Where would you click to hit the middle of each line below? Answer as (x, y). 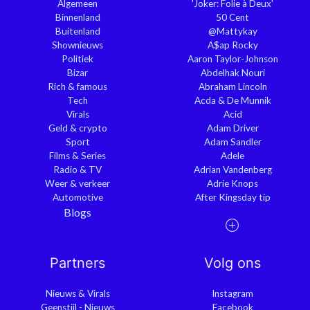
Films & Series (77, 155)
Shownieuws (77, 45)
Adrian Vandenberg (232, 169)
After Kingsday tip (232, 197)
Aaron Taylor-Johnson (232, 58)
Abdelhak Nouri (232, 72)
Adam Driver (232, 128)
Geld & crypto (77, 128)
